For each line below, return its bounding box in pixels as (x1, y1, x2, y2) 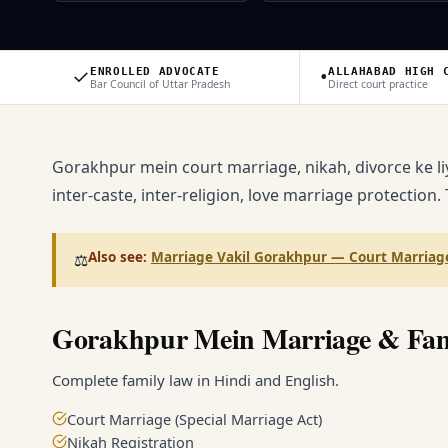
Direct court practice (328, 76, 429, 91)
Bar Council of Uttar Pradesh (90, 76, 230, 91)
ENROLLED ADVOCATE (90, 64, 220, 77)
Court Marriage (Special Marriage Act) (67, 408, 322, 429)
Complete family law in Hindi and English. (52, 369, 339, 390)
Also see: (88, 247, 147, 266)
